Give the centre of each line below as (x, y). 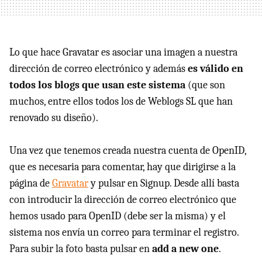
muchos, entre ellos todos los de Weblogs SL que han (121, 101)
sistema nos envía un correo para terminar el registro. (124, 232)
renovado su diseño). (54, 118)
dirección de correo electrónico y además (99, 69)
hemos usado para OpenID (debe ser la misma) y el (118, 216)
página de (31, 183)
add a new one (185, 249)
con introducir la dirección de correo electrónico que (123, 200)
